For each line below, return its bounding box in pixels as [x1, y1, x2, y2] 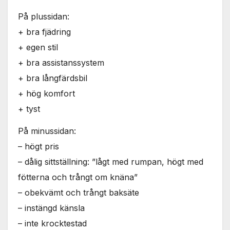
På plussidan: [18, 11, 69, 22]
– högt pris [18, 141, 59, 151]
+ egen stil [18, 42, 58, 53]
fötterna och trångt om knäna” [18, 171, 138, 182]
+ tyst [18, 104, 40, 114]
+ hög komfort [18, 88, 75, 99]
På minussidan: [18, 125, 76, 136]
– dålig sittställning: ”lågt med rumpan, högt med [18, 156, 203, 167]
